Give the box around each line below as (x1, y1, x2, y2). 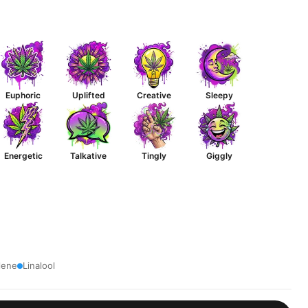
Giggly (206, 151, 232, 161)
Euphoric (5, 90, 41, 100)
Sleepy (205, 90, 233, 100)
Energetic (3, 151, 43, 161)
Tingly (141, 151, 166, 161)
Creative (136, 90, 171, 100)
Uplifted (71, 90, 105, 100)
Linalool (23, 260, 55, 271)
